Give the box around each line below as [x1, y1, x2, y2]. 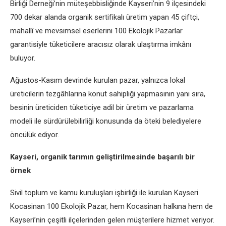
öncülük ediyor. [10, 130, 59, 139]
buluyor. [10, 53, 35, 63]
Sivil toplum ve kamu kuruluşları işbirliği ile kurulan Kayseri [10, 188, 198, 197]
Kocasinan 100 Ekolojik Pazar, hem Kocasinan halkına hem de [10, 202, 213, 211]
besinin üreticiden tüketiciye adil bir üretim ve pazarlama [10, 103, 194, 112]
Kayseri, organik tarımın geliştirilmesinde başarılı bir [10, 152, 195, 161]
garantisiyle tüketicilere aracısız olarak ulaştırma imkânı [10, 40, 191, 49]
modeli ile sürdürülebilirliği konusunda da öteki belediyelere [10, 117, 201, 126]
